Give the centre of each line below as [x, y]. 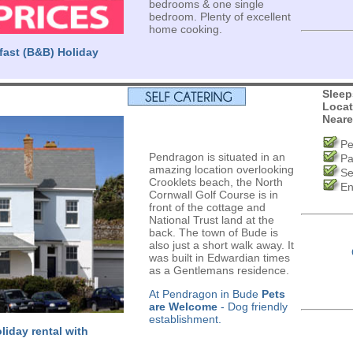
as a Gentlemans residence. [219, 270]
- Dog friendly [252, 307]
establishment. [185, 319]
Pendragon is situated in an [217, 157]
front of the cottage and [207, 207]
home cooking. [185, 29]
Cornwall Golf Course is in [213, 195]
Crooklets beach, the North [216, 182]
